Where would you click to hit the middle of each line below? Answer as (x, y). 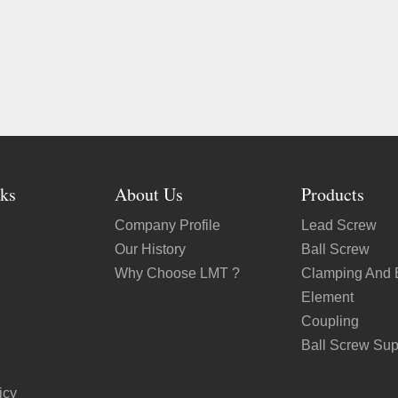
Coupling (330, 322)
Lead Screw (339, 226)
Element (328, 298)
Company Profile (167, 226)
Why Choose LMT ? (177, 274)
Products (333, 195)
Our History (150, 250)
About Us (148, 195)
